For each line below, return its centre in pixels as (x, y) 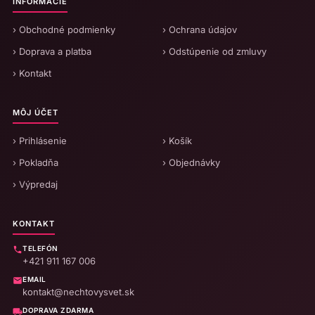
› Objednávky (191, 162)
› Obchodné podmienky (64, 29)
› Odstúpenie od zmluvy (214, 51)
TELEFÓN (40, 248)
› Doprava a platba (52, 51)
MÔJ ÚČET (36, 112)
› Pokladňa (36, 162)
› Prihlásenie (40, 140)
